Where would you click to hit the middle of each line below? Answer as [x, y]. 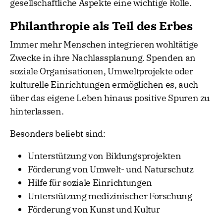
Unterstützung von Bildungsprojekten [105, 156]
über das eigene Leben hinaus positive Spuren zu [110, 98]
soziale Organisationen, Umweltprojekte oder [102, 71]
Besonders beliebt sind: [58, 134]
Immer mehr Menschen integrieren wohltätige [104, 45]
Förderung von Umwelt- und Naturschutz [111, 169]
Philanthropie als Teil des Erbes [101, 26]
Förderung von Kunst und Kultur [94, 210]
